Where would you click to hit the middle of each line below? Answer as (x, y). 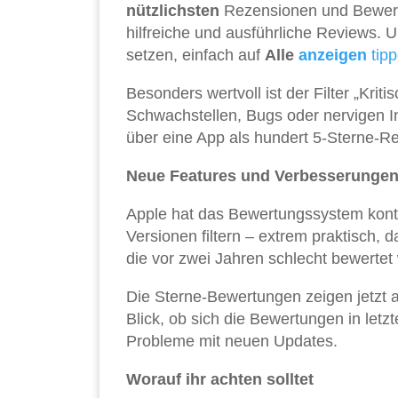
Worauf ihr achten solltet (220, 380)
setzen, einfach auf (195, 56)
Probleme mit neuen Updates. (232, 342)
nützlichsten (173, 11)
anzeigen (333, 56)
